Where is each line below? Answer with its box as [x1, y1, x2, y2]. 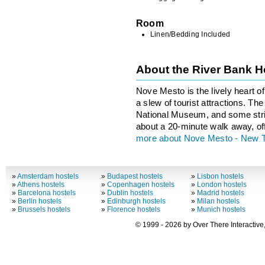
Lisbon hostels [196, 172, 244, 180]
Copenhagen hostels [107, 180, 175, 189]
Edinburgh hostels [107, 196, 166, 205]
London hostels [196, 180, 247, 189]
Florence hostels [107, 205, 161, 214]
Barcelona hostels [17, 188, 76, 197]
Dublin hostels [107, 188, 154, 197]
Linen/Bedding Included [150, 30, 231, 38]
